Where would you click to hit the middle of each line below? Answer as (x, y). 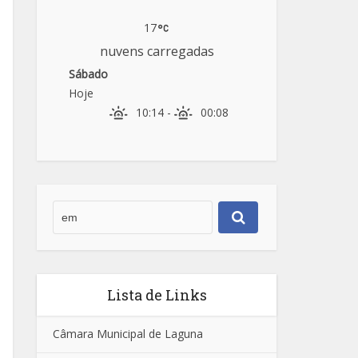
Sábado (88, 74)
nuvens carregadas (157, 51)
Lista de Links (157, 295)
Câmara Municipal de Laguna (128, 334)
